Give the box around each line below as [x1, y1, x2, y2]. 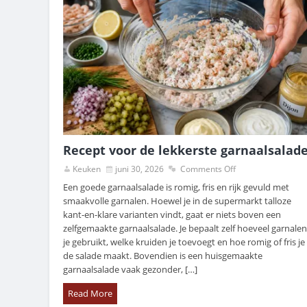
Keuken [73, 163, 101, 175]
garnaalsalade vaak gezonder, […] [63, 263, 197, 276]
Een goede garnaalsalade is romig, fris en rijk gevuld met [63, 181, 289, 194]
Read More [68, 287, 112, 300]
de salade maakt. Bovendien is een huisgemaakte [63, 249, 262, 262]
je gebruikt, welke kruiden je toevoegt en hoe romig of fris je [63, 236, 305, 249]
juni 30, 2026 [115, 163, 164, 175]
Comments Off [180, 163, 236, 175]
